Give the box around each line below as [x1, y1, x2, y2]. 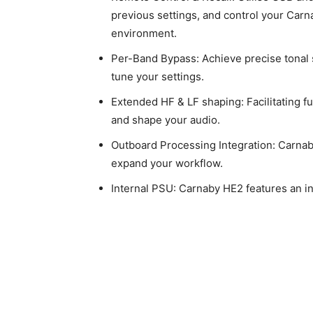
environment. [111, 27, 177, 40]
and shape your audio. [111, 113, 220, 126]
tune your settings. [111, 70, 204, 83]
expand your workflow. [111, 156, 223, 170]
